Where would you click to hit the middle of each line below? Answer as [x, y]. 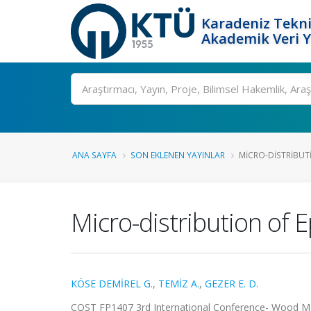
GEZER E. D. [232, 284]
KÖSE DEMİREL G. [112, 284]
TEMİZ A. [179, 284]
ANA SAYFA [94, 155]
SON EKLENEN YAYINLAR [178, 155]
